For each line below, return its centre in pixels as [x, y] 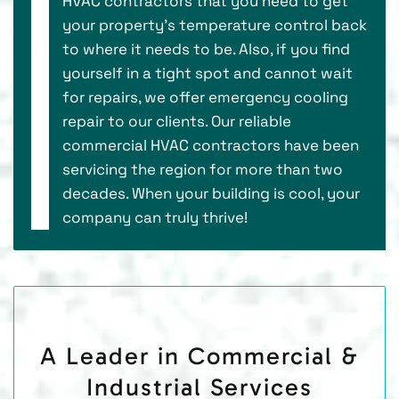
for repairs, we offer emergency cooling [205, 97]
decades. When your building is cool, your [211, 193]
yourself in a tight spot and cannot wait [208, 73]
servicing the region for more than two [203, 169]
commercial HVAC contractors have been [211, 145]
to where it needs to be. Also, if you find [206, 49]
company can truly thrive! [155, 217]
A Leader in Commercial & [199, 355]
